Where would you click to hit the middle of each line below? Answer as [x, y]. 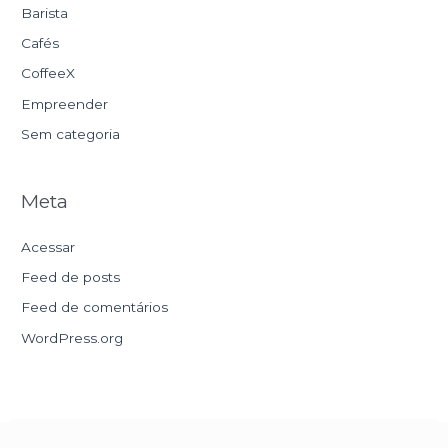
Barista [45, 12]
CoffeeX [48, 73]
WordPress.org [72, 337]
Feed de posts [71, 277]
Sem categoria [71, 134]
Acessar [48, 246]
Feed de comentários [95, 307]
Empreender [65, 103]
